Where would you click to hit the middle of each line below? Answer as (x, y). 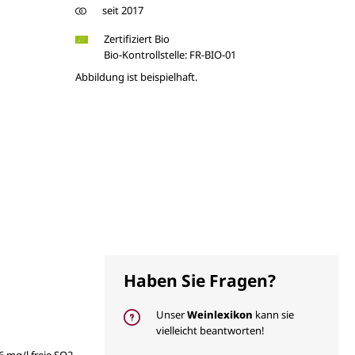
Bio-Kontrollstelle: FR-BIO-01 (170, 54)
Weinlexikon (220, 314)
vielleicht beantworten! (210, 330)
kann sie (273, 314)
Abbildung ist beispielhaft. (136, 76)
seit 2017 (122, 10)
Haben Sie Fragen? (200, 280)
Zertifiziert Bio (136, 38)
